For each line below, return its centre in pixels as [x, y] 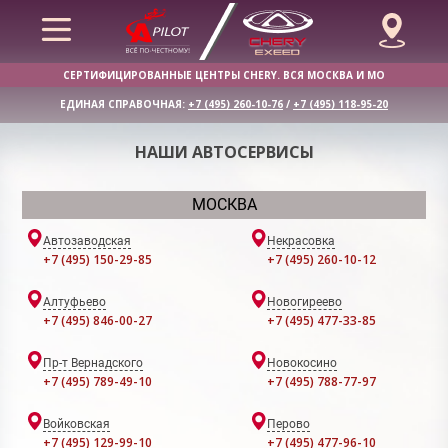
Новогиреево [304, 302]
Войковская [76, 424]
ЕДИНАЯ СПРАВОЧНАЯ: [124, 104]
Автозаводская [87, 241]
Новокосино [302, 363]
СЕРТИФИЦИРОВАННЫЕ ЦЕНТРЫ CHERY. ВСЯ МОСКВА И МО [224, 75]
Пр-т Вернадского [93, 363]
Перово [288, 424]
